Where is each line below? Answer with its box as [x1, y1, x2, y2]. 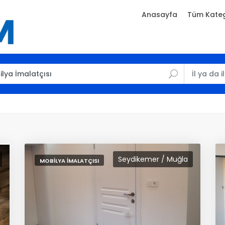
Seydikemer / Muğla [118, 154, 188, 164]
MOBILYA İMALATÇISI [40, 157, 99, 165]
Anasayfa [142, 10, 177, 20]
